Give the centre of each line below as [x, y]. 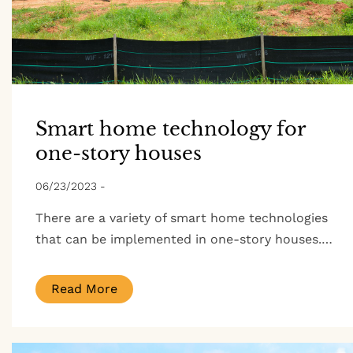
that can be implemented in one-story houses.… [184, 240]
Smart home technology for [170, 129]
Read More [84, 289]
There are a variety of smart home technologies [182, 218]
